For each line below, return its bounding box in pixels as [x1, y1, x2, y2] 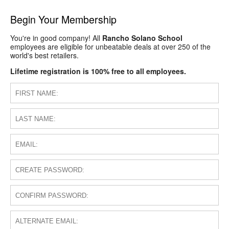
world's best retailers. [10, 50, 79, 61]
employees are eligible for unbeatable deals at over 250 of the [10, 41, 211, 52]
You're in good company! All [10, 33, 102, 43]
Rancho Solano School [102, 33, 182, 43]
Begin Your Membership [10, 12, 117, 27]
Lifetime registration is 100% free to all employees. [10, 66, 186, 77]
